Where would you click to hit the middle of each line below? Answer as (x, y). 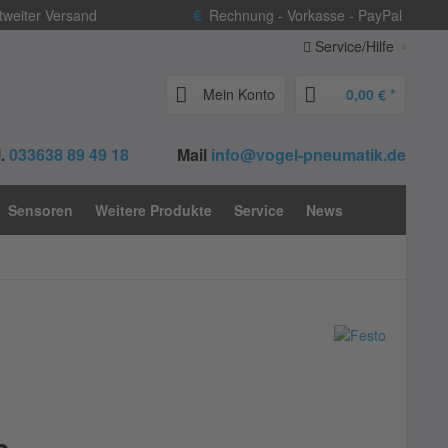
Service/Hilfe (354, 46)
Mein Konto (239, 94)
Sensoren (40, 210)
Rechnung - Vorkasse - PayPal (301, 15)
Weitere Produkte (153, 210)
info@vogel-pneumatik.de (308, 155)
